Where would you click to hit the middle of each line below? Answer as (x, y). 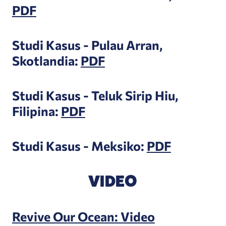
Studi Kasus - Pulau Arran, (87, 45)
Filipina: (36, 111)
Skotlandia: (46, 61)
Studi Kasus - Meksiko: (79, 146)
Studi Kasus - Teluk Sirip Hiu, (95, 95)
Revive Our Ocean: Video (83, 216)
